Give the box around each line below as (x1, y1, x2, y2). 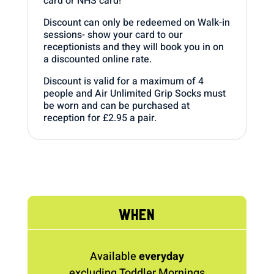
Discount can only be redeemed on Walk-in (43, 15, 230, 30)
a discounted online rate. (43, 51, 152, 67)
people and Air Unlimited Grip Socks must (43, 86, 226, 101)
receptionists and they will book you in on (43, 39, 224, 54)
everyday (138, 248, 184, 265)
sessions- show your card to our (43, 27, 183, 42)
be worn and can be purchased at (43, 98, 190, 113)
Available (89, 248, 139, 265)
